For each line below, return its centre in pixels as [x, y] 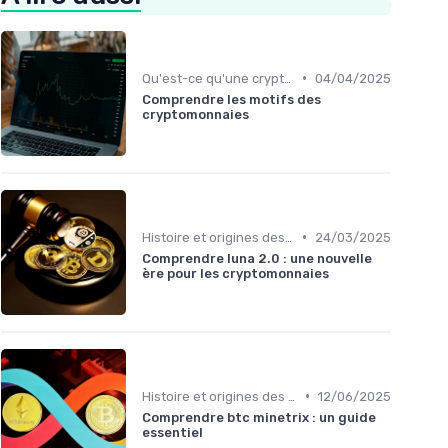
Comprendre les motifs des [231, 99]
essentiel [172, 432]
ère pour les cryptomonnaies [235, 273]
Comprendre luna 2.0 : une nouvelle [257, 258]
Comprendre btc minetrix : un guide [259, 417]
